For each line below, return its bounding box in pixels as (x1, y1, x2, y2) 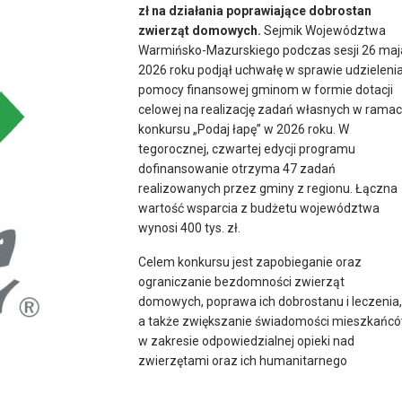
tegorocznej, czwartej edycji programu (138, 141, 355, 156)
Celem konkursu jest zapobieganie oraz (138, 254, 362, 269)
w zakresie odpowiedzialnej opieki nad (138, 333, 354, 348)
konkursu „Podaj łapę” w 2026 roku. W (138, 121, 349, 136)
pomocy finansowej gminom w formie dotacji (138, 82, 393, 97)
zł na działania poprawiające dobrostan (138, 3, 371, 18)
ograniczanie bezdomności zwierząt (138, 274, 345, 289)
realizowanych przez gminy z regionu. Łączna (138, 180, 398, 196)
